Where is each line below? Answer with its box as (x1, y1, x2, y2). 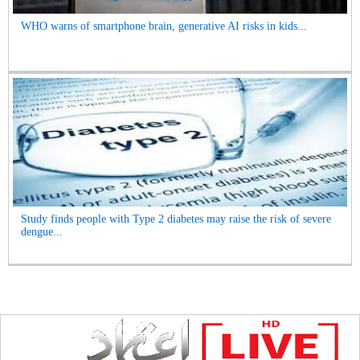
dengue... (21, 226, 63, 239)
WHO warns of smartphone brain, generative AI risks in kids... (21, 20, 307, 33)
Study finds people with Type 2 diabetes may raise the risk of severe (21, 213, 331, 226)
